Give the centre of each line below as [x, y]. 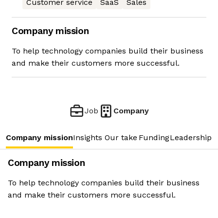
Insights [88, 138]
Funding [154, 138]
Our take [121, 138]
